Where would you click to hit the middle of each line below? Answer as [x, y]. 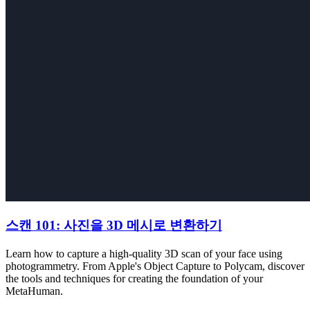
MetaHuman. [34, 291]
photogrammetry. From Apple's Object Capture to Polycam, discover [155, 266]
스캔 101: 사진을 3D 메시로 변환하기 [114, 226]
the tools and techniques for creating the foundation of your [134, 279]
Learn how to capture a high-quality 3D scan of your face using [144, 254]
